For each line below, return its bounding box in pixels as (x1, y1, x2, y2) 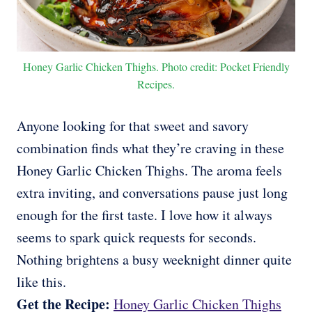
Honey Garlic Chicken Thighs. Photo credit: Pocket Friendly (22, 59, 290, 75)
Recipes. (137, 77, 175, 92)
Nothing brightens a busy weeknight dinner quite (17, 250, 292, 270)
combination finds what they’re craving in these (17, 139, 284, 158)
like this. (17, 272, 66, 292)
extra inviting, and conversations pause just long (17, 183, 288, 203)
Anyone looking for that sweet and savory (17, 116, 249, 136)
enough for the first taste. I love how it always (17, 205, 272, 225)
